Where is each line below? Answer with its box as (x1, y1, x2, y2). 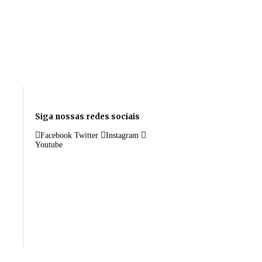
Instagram (106, 130, 139, 140)
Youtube (35, 140, 63, 149)
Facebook (40, 130, 72, 140)
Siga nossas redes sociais (35, 111, 140, 122)
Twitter (74, 130, 98, 140)
